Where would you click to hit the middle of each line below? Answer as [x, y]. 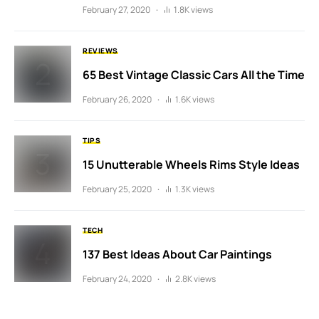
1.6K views [195, 100]
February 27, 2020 [116, 10]
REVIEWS [100, 51]
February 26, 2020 [117, 100]
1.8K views [193, 10]
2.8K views [195, 279]
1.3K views [195, 189]
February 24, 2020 [117, 279]
